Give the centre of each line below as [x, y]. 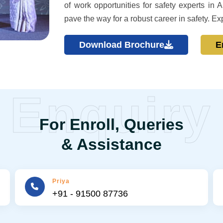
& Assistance [111, 145]
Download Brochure [122, 45]
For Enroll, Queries [111, 125]
